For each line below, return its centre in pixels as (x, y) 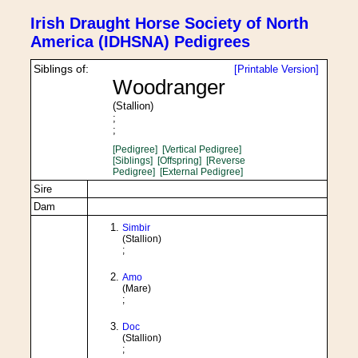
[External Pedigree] (201, 172)
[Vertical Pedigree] (201, 149)
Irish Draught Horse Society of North (169, 23)
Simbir (136, 228)
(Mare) (137, 288)
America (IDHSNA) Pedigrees (140, 42)
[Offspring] (179, 161)
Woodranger (169, 87)
